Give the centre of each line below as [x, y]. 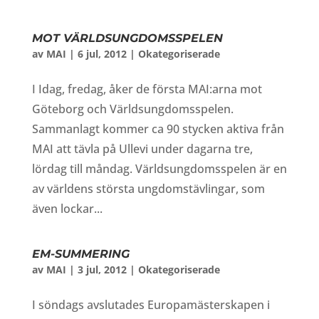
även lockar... [67, 209]
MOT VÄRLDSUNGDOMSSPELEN [127, 38]
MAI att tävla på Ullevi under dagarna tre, [142, 149]
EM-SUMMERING [80, 254]
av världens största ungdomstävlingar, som [148, 189]
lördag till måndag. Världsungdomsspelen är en [159, 169]
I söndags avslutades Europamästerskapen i [151, 305]
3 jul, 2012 [102, 270]
